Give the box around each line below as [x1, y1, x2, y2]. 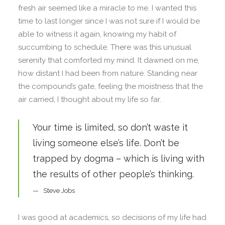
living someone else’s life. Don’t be [33, 138, 179, 148]
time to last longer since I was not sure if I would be [18, 17, 200, 26]
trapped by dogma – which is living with [33, 153, 204, 164]
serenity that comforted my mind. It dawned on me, [18, 56, 199, 65]
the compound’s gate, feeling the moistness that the [18, 82, 203, 91]
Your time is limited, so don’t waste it [33, 122, 188, 133]
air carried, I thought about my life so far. [18, 95, 161, 104]
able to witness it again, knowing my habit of [18, 30, 176, 39]
